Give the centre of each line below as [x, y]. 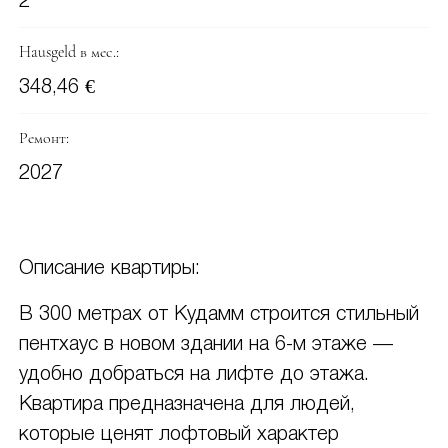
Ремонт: [43, 138]
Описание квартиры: [109, 269]
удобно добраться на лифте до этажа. [193, 375]
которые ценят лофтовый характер [178, 435]
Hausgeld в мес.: [68, 52]
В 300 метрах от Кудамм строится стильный [218, 315]
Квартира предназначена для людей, [186, 405]
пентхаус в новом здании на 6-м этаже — [205, 345]
